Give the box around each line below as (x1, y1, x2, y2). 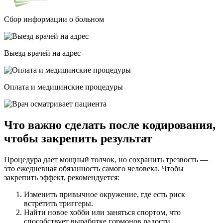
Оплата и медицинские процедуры (4, 82, 123, 91)
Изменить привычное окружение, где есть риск (24, 190, 185, 199)
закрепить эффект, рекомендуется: (4, 173, 119, 182)
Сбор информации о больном (4, 14, 104, 23)
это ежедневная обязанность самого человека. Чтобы (4, 164, 184, 173)
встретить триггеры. (24, 199, 93, 208)
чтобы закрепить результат (4, 131, 152, 145)
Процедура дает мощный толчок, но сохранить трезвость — (4, 155, 208, 164)
